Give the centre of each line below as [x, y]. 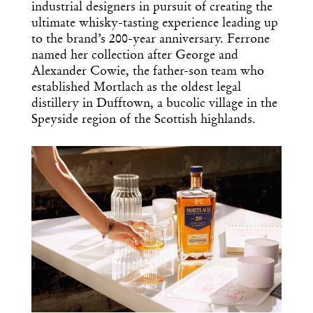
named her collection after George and [135, 56]
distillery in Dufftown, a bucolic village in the [154, 104]
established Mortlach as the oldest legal [136, 88]
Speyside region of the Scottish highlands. [144, 120]
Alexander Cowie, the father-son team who [148, 72]
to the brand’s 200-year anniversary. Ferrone [151, 39]
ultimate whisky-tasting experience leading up [155, 23]
